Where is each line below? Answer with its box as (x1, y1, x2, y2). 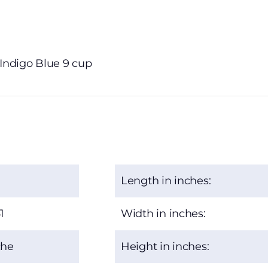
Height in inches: (121, 240, 209, 254)
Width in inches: (121, 207, 206, 221)
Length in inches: (121, 174, 211, 188)
